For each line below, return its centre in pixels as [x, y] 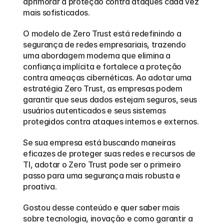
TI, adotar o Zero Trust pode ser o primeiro [102, 164]
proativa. [40, 186]
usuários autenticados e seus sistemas [94, 110]
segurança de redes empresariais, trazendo [104, 44]
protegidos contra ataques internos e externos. [111, 121]
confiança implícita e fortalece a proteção [102, 66]
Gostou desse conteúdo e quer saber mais [101, 207]
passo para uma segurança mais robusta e [102, 175]
